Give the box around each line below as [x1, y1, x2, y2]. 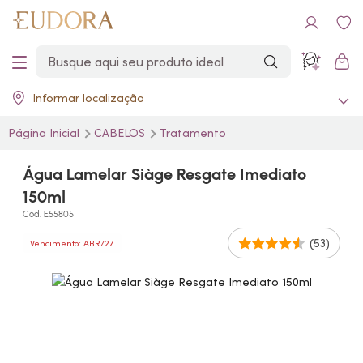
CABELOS [94, 126, 148, 140]
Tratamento [160, 126, 226, 140]
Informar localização [32, 91, 144, 105]
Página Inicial [8, 126, 83, 140]
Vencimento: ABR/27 [30, 237, 114, 249]
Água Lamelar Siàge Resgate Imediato [23, 164, 306, 184]
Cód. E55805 [23, 209, 74, 220]
